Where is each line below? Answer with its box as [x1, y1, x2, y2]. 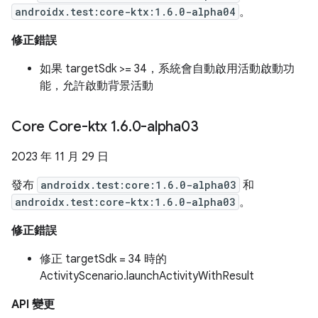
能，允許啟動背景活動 [40, 79, 153, 93]
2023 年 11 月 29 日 [11, 150, 109, 164]
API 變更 [11, 297, 55, 312]
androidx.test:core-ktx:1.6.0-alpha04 [15, 5, 236, 18]
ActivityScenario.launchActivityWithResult [40, 269, 254, 283]
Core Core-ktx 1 [11, 118, 117, 136]
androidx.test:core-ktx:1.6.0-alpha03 [15, 195, 236, 209]
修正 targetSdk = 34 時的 [40, 252, 167, 266]
